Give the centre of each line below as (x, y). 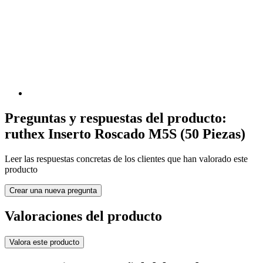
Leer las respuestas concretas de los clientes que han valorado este (126, 159)
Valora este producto (44, 242)
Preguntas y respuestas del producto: (116, 118)
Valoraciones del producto (83, 216)
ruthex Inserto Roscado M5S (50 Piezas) (125, 134)
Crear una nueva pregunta (53, 190)
